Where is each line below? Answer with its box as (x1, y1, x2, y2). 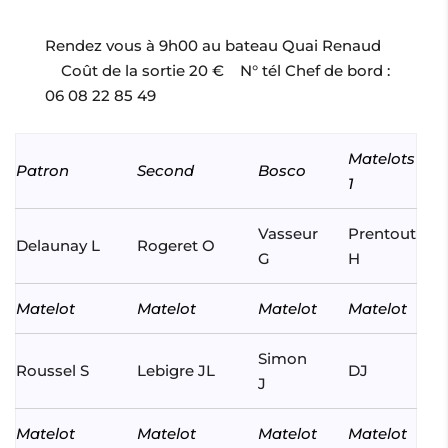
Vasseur (257, 223, 318, 243)
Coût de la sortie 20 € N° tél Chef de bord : (44, 60, 390, 80)
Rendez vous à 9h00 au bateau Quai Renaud (44, 35, 401, 55)
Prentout (347, 223, 416, 243)
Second (136, 160, 194, 180)
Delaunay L (15, 235, 100, 255)
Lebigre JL (136, 360, 215, 380)
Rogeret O (136, 235, 215, 255)
